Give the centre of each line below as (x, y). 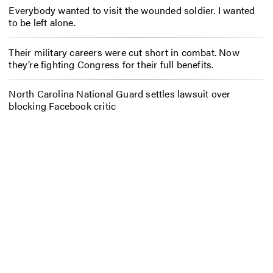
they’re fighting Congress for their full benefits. (111, 64)
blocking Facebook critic (62, 106)
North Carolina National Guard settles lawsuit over (120, 94)
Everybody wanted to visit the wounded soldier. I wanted (132, 10)
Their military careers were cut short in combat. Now (124, 52)
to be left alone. (42, 22)
